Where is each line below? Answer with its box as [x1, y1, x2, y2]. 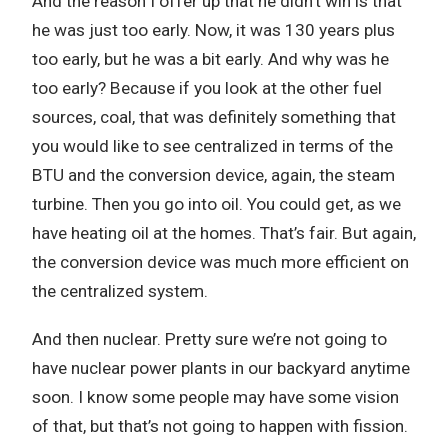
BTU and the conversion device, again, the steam [32, 165, 395, 185]
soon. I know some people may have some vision [32, 387, 399, 407]
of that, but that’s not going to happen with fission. [32, 416, 408, 436]
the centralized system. [32, 281, 208, 301]
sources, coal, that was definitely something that [32, 107, 396, 127]
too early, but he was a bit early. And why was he [32, 49, 389, 69]
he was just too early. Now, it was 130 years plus [32, 20, 395, 40]
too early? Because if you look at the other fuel [32, 78, 382, 98]
